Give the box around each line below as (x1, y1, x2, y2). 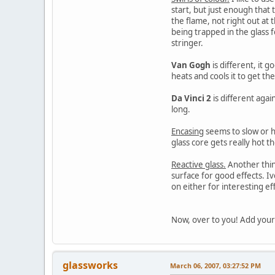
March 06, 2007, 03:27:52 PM (170, 260, 261, 270)
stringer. (171, 37, 203, 48)
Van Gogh (171, 59, 211, 71)
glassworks (63, 258, 118, 272)
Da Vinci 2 (171, 92, 211, 104)
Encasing (171, 125, 204, 137)
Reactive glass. (171, 158, 226, 170)
